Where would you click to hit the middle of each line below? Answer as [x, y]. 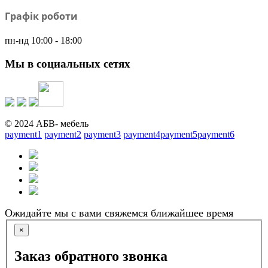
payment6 [216, 134]
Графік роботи [41, 16]
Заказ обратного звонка [91, 256]
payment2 [63, 134]
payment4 [142, 134]
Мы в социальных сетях [68, 63]
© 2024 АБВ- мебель [47, 123]
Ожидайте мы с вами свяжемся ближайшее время [119, 213]
